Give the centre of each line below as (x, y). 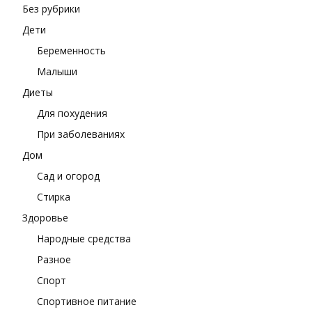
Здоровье (45, 218)
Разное (54, 259)
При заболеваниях (81, 134)
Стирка (54, 197)
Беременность (71, 50)
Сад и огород (68, 176)
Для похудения (72, 113)
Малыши (57, 71)
